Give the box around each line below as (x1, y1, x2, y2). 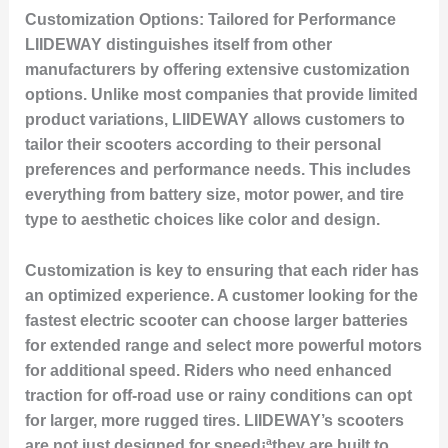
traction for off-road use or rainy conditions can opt (24, 387, 412, 405)
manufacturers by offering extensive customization (24, 61, 410, 79)
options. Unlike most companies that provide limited (24, 86, 418, 104)
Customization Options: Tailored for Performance (24, 11, 396, 29)
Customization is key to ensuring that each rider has (24, 262, 419, 280)
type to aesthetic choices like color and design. (24, 211, 380, 229)
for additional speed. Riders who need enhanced (24, 362, 392, 380)
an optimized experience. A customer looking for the (24, 287, 418, 305)
